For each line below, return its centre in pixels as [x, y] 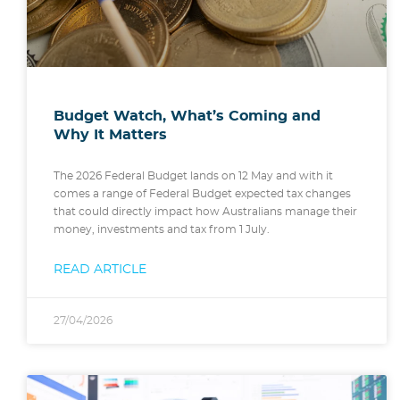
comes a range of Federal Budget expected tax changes [202, 194]
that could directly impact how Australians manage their [205, 212]
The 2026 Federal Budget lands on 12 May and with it [193, 176]
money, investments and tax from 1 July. [162, 230]
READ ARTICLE [100, 270]
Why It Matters [110, 135]
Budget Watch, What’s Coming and [187, 117]
